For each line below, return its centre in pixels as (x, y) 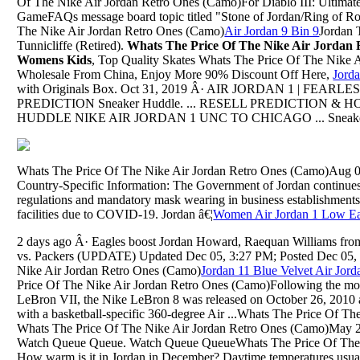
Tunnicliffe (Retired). (72, 45)
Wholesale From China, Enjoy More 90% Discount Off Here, (175, 74)
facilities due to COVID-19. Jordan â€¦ (115, 214)
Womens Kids (55, 59)
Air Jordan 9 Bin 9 (272, 31)
